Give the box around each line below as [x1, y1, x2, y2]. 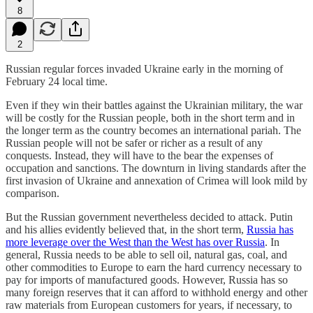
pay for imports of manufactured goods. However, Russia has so [6, 273, 288, 286]
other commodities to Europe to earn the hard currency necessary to [6, 261, 302, 273]
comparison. [6, 187, 59, 199]
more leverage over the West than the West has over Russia [6, 235, 265, 248]
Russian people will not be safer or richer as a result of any [6, 136, 263, 149]
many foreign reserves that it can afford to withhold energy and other [6, 286, 307, 298]
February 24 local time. [6, 75, 108, 87]
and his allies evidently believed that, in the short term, [6, 223, 247, 235]
